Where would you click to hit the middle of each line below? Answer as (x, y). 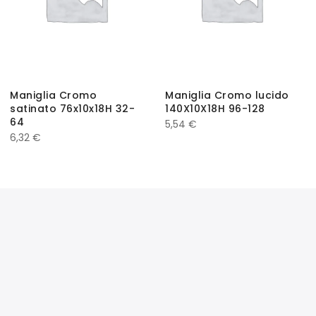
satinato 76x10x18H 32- (72, 108)
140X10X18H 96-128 (215, 108)
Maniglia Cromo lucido (227, 95)
